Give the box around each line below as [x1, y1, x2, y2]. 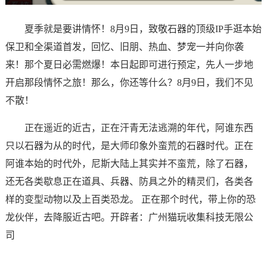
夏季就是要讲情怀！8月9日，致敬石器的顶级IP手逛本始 [5, 24, 262, 35]
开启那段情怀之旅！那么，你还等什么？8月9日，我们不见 [5, 77, 253, 88]
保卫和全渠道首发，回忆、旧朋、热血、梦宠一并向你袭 [5, 42, 244, 52]
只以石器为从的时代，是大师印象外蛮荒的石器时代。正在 [5, 141, 253, 151]
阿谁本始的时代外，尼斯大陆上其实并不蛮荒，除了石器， [5, 159, 253, 169]
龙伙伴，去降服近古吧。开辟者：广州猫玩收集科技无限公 [5, 212, 253, 223]
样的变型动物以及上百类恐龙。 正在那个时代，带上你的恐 [5, 194, 256, 205]
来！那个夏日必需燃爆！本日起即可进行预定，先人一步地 [5, 60, 253, 70]
